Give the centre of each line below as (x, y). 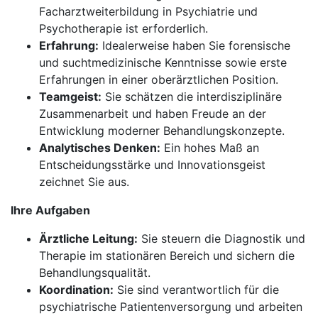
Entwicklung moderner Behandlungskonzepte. (162, 131)
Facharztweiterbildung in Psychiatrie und (148, 11)
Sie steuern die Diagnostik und (221, 238)
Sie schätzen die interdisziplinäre (192, 97)
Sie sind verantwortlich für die (196, 290)
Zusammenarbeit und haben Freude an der (153, 114)
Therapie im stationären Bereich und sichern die (167, 256)
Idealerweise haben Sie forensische (194, 45)
